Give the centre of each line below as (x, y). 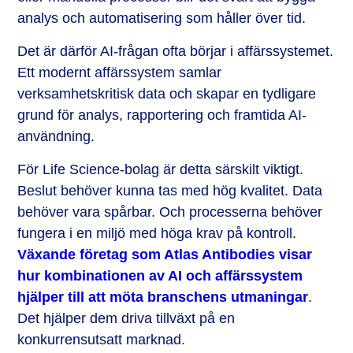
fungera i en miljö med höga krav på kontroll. (157, 234)
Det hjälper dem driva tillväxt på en (126, 319)
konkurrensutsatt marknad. (104, 340)
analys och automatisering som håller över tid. (162, 19)
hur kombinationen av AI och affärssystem (160, 276)
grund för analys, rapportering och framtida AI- (162, 115)
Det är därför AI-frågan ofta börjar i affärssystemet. (176, 52)
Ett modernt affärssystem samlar (120, 73)
